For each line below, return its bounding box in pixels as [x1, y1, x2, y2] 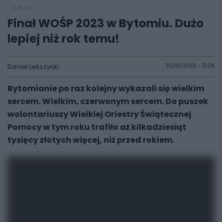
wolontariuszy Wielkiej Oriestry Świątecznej [7, 109, 191, 120]
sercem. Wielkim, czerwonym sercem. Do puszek [7, 96, 208, 107]
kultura [11, 4, 31, 11]
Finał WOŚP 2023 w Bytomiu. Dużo [7, 15, 204, 31]
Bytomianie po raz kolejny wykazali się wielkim [7, 83, 204, 94]
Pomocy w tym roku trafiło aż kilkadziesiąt [7, 121, 186, 133]
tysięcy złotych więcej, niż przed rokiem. [7, 134, 174, 146]
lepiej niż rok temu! [7, 31, 119, 47]
